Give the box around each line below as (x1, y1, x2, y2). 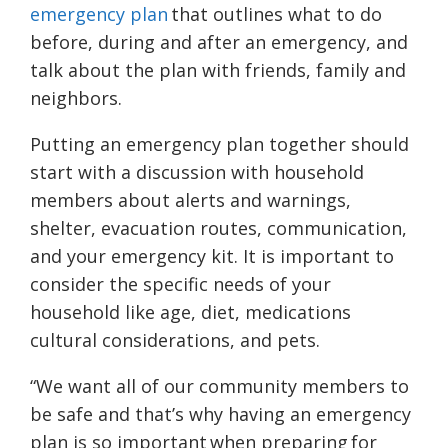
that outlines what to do (168, 2, 382, 27)
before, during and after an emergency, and (30, 30, 408, 55)
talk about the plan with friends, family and (30, 58, 406, 83)
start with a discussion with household (30, 160, 364, 185)
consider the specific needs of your (30, 272, 331, 297)
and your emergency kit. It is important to (30, 244, 394, 269)
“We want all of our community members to (30, 374, 409, 399)
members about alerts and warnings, (30, 188, 351, 213)
